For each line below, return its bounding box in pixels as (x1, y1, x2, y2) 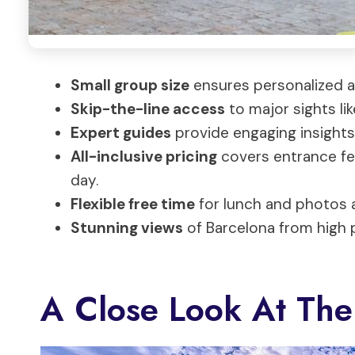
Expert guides (71, 122, 171, 143)
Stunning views (71, 217, 183, 238)
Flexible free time (71, 193, 195, 214)
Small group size (71, 74, 189, 95)
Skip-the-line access (71, 98, 225, 119)
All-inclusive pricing (71, 146, 217, 166)
